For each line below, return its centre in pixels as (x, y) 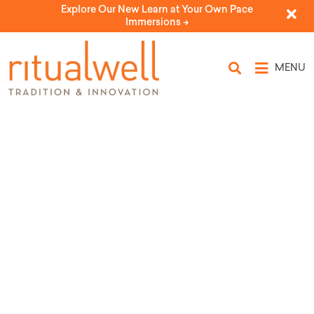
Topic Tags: (75, 254)
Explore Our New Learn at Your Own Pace (157, 9)
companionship (107, 282)
